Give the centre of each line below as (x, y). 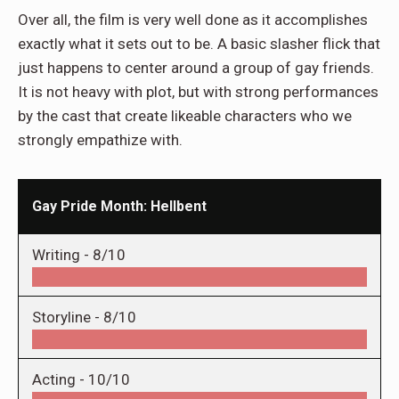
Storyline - (68, 317)
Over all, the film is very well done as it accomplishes (193, 19)
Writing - (62, 254)
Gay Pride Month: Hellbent (119, 206)
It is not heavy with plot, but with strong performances (198, 91)
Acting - (60, 379)
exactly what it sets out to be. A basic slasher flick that (199, 43)
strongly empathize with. (100, 139)
